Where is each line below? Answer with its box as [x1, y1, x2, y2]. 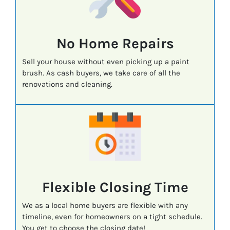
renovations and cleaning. [22, 80, 112, 89]
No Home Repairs [56, 35, 174, 52]
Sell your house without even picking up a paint [22, 57, 189, 67]
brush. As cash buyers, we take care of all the [22, 68, 180, 78]
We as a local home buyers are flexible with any [22, 201, 188, 210]
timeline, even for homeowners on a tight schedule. [22, 212, 202, 222]
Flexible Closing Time [42, 179, 188, 196]
